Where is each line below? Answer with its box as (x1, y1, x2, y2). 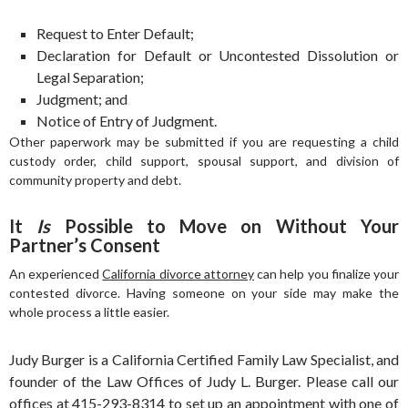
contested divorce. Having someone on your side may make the (9, 285, 399, 301)
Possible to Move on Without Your (50, 215, 400, 237)
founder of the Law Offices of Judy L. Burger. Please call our (9, 372, 399, 390)
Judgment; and (36, 90, 127, 107)
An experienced (9, 266, 103, 281)
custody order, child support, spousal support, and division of (9, 153, 399, 168)
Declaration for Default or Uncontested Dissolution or (36, 46, 399, 64)
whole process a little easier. (9, 304, 169, 320)
